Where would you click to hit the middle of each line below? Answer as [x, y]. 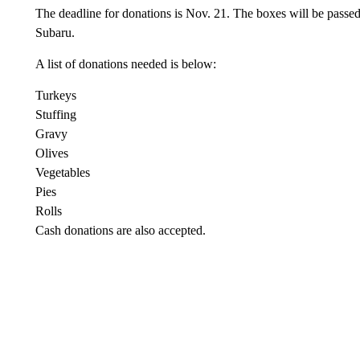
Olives [51, 153]
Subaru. [55, 33]
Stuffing [55, 115]
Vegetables [62, 172]
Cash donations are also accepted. [120, 230]
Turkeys [55, 95]
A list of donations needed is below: [125, 64]
